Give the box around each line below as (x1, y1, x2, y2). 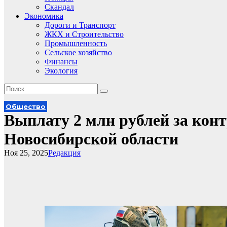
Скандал (45, 3, 74, 11)
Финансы (45, 57, 78, 66)
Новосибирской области (4, 130, 178, 148)
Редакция (48, 148, 81, 157)
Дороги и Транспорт (45, 21, 116, 29)
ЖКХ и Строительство (45, 30, 124, 39)
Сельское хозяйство (45, 48, 112, 57)
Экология (45, 66, 78, 75)
